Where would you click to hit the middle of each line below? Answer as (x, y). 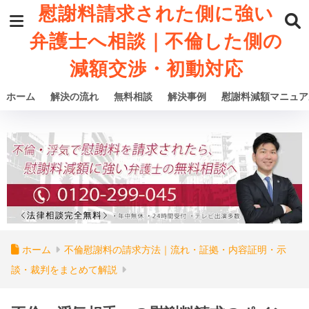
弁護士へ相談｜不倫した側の (156, 41)
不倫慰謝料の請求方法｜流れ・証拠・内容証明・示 (175, 249)
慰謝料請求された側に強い (156, 14)
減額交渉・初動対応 (156, 69)
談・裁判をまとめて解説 (64, 269)
